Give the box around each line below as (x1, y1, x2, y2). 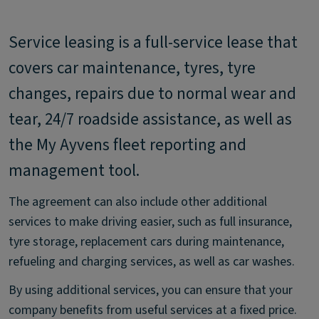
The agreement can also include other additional (9, 193, 267, 211)
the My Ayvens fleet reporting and (9, 133, 246, 157)
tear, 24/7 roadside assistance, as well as (9, 108, 292, 131)
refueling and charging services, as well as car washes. (9, 253, 295, 271)
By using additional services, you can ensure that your (9, 281, 293, 299)
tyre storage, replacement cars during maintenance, (9, 233, 284, 251)
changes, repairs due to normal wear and (9, 82, 296, 105)
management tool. (9, 159, 140, 182)
